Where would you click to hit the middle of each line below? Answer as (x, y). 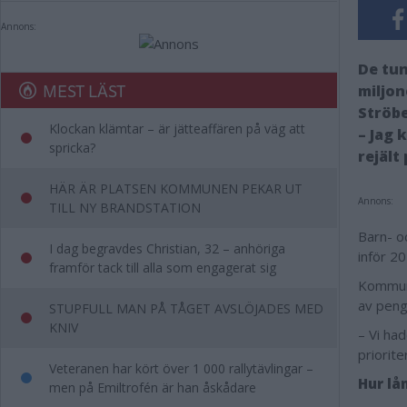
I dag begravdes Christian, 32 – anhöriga (167, 248)
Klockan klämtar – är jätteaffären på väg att (177, 129)
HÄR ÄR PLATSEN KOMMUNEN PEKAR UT (176, 189)
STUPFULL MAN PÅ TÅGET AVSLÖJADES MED (186, 308)
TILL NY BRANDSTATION (125, 208)
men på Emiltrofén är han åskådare (153, 387)
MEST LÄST (84, 90)
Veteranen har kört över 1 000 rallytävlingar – (181, 368)
